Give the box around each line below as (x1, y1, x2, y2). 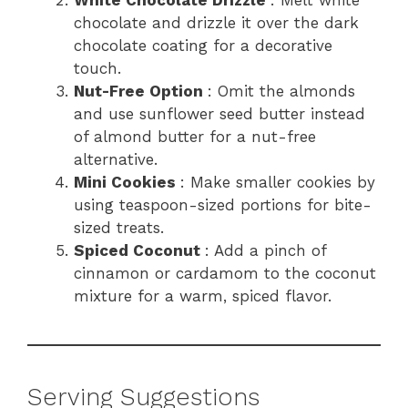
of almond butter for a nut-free (74, 127, 316, 147)
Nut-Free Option (74, 82, 208, 101)
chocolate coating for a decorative (74, 36, 332, 56)
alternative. (74, 150, 158, 169)
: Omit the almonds (208, 82, 355, 101)
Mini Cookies (74, 173, 180, 192)
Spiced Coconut (74, 241, 205, 260)
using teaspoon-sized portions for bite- (74, 196, 372, 215)
